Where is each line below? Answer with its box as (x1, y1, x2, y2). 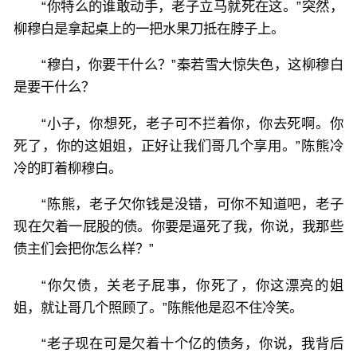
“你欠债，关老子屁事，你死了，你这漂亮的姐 (41, 277, 343, 293)
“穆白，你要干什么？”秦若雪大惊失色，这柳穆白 (41, 57, 343, 73)
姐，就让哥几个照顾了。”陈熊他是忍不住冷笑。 (14, 299, 304, 316)
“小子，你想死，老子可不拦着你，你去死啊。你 (41, 115, 343, 131)
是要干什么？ (14, 79, 96, 96)
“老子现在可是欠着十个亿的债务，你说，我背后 (41, 335, 343, 352)
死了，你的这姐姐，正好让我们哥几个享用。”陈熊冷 (14, 137, 343, 154)
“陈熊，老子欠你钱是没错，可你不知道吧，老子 (41, 196, 343, 213)
